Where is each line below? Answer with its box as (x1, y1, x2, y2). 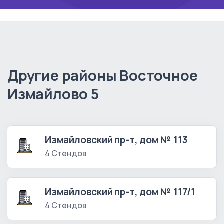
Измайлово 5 (7, 84, 99, 104)
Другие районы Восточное (7, 65, 198, 86)
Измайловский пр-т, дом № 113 (45, 133, 188, 147)
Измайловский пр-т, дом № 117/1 (45, 185, 196, 199)
